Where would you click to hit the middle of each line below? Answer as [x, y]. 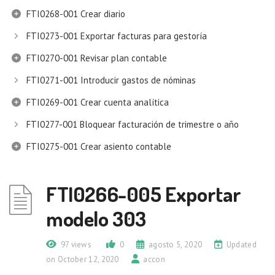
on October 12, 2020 [83, 259]
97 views [76, 245]
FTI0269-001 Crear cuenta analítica [98, 102]
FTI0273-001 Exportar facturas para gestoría [117, 36]
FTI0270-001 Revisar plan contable [97, 58]
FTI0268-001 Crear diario [76, 14]
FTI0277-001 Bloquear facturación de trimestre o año [133, 124]
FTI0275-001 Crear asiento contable [99, 146]
